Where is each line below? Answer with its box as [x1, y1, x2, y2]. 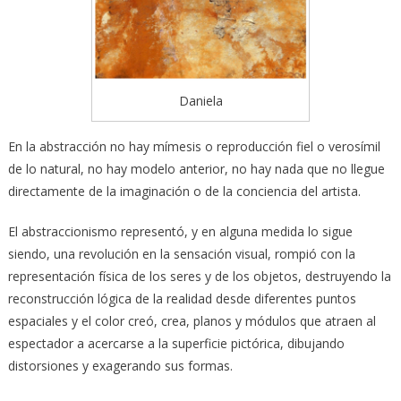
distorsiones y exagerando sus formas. [7, 357, 233, 375]
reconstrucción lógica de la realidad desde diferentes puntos [7, 290, 356, 308]
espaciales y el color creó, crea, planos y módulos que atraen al [7, 312, 376, 330]
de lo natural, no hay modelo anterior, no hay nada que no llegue [7, 160, 385, 178]
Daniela [178, 92, 223, 110]
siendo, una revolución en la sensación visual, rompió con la [7, 245, 355, 263]
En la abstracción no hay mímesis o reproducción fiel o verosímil [7, 138, 380, 156]
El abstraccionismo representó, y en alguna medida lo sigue [7, 223, 353, 241]
